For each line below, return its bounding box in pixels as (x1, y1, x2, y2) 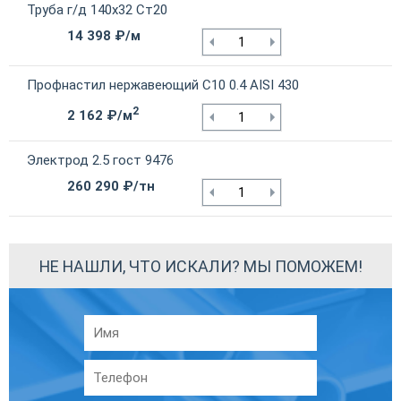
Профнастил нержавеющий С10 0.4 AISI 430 (27, 77, 299, 94)
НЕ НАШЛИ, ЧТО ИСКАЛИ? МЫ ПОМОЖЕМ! (38, 256, 363, 276)
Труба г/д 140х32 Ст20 (27, 2, 167, 19)
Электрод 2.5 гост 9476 (27, 152, 174, 169)
